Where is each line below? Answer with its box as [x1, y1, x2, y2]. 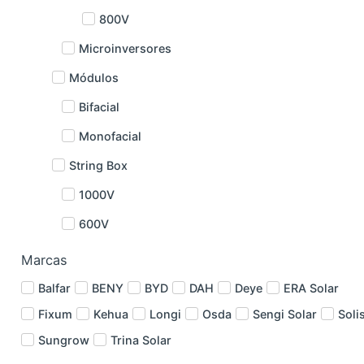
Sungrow [38, 332, 90, 347]
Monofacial [79, 128, 142, 143]
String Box [68, 158, 128, 172]
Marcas [21, 251, 68, 268]
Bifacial [79, 99, 120, 114]
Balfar [38, 280, 71, 295]
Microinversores [79, 41, 172, 55]
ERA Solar [284, 280, 340, 295]
